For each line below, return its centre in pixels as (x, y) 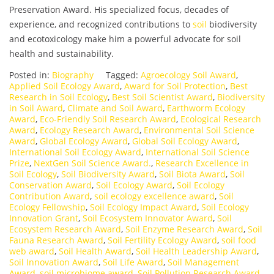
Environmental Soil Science (199, 130)
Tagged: (123, 75)
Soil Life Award (133, 262)
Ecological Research (221, 119)
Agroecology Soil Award (188, 75)
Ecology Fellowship (47, 207)
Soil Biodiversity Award (108, 174)
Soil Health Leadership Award (196, 251)
